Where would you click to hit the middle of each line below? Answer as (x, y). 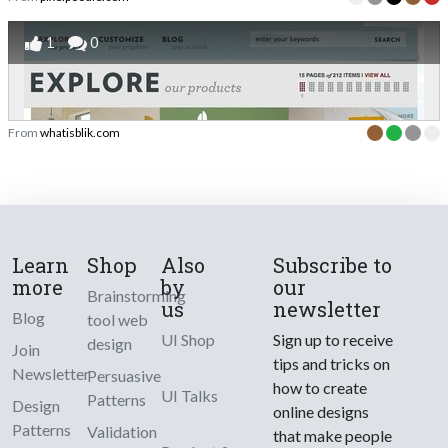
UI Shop (188, 339)
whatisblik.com (80, 132)
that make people (333, 435)
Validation (121, 431)
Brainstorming (136, 295)
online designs (321, 411)
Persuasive (123, 375)
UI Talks (190, 395)
